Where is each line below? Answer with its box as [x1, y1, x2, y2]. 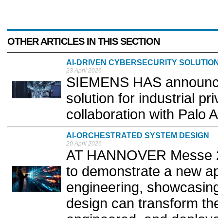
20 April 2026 [66, 140, 102, 147]
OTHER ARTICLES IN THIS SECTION [7, 36, 160, 47]
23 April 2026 [66, 67, 102, 74]
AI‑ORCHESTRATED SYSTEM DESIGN [66, 131, 209, 140]
